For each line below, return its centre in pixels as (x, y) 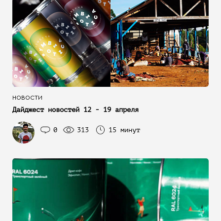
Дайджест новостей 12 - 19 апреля (75, 110)
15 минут (124, 130)
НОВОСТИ (27, 98)
